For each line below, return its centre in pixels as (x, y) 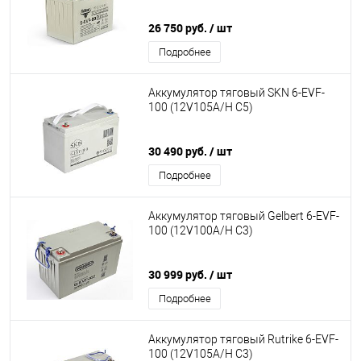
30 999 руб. (179, 274)
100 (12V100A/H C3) (201, 231)
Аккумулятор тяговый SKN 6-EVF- (237, 93)
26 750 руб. (179, 28)
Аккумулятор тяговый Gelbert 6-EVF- (244, 216)
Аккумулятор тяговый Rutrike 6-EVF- (243, 340)
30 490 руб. (179, 151)
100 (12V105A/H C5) (201, 108)
